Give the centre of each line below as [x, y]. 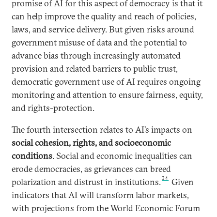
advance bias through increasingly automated [96, 56]
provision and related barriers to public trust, [95, 69]
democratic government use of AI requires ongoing [106, 82]
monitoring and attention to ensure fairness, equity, [107, 95]
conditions [32, 156]
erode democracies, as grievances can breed [91, 169]
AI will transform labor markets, [129, 195]
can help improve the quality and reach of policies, [104, 16]
